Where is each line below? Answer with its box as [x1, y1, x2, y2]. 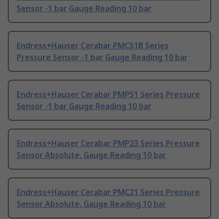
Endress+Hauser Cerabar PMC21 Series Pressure [17, 187, 200, 198]
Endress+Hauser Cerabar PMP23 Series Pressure [17, 138, 200, 149]
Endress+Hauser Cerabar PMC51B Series [17, 40, 169, 51]
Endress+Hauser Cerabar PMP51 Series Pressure [17, 89, 200, 100]
